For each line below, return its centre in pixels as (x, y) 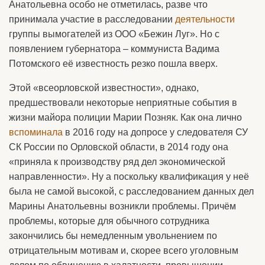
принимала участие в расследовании (92, 20)
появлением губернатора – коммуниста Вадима (114, 49)
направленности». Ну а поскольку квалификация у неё (129, 177)
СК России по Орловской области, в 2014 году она (119, 147)
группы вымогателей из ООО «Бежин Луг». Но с (114, 34)
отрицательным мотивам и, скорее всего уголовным (124, 251)
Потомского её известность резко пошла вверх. (113, 64)
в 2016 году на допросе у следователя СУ (155, 132)
